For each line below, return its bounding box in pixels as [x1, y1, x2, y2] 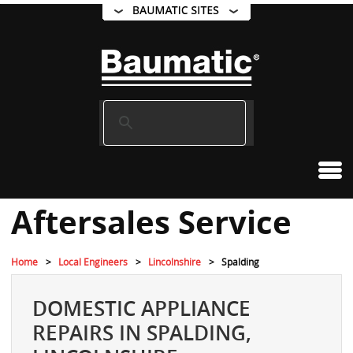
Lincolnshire [148, 255, 201, 268]
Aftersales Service [11, 200, 292, 244]
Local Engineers [58, 255, 128, 268]
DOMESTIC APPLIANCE [32, 295, 251, 323]
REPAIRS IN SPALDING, [32, 319, 251, 347]
